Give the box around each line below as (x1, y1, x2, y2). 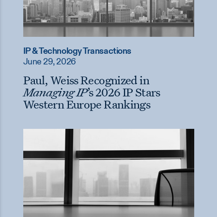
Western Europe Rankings (23, 96, 151, 112)
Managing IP (23, 84, 87, 100)
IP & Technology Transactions (23, 46, 131, 56)
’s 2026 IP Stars (87, 84, 160, 100)
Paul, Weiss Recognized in (23, 72, 149, 88)
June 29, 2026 (23, 57, 76, 66)
